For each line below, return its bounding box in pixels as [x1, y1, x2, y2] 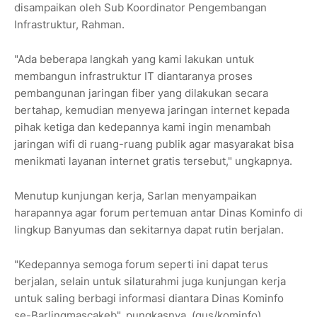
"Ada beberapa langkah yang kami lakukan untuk [14, 52, 254, 67]
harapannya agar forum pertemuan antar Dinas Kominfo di [14, 206, 303, 220]
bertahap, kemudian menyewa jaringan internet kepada [14, 103, 289, 117]
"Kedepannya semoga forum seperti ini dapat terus [14, 258, 268, 272]
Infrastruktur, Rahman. [14, 18, 125, 32]
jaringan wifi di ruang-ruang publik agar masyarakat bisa [14, 137, 294, 151]
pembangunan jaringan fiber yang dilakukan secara [14, 86, 268, 100]
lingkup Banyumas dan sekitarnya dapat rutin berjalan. [14, 223, 284, 237]
